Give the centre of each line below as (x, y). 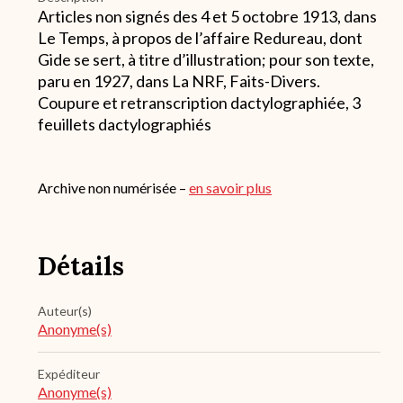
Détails (81, 267)
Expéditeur (69, 374)
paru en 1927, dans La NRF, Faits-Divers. (179, 81)
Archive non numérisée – (113, 188)
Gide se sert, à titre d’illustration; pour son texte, (206, 60)
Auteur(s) (65, 311)
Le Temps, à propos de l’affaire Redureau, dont (200, 38)
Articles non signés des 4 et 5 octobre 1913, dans (207, 17)
